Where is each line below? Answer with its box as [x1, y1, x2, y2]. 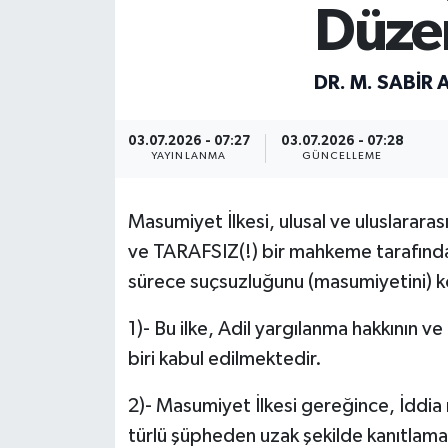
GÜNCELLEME [301, 151, 383, 162]
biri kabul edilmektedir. [127, 349, 322, 370]
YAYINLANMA [151, 151, 226, 162]
